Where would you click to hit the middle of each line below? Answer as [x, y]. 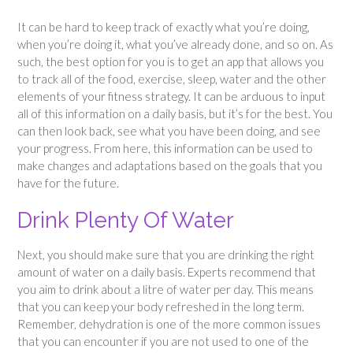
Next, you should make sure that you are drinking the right [166, 255]
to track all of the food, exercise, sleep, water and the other [172, 79]
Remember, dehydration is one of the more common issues [169, 324]
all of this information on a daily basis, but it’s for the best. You [175, 114]
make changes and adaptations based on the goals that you [170, 166]
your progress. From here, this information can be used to [165, 149]
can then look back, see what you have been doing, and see [169, 131]
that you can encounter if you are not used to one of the [163, 342]
